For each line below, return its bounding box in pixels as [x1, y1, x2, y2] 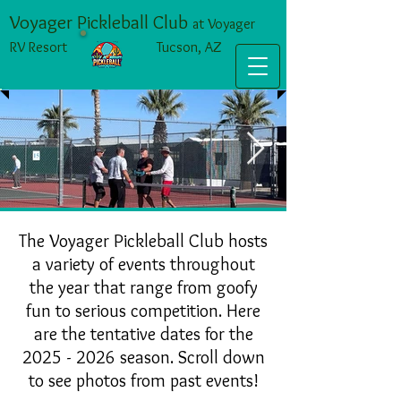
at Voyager [192, 15, 255, 32]
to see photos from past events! [28, 370, 259, 391]
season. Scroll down [115, 346, 265, 368]
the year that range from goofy [29, 277, 258, 298]
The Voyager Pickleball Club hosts [19, 230, 268, 252]
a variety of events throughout [31, 253, 255, 275]
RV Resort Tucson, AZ [10, 38, 222, 55]
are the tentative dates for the [33, 323, 253, 345]
